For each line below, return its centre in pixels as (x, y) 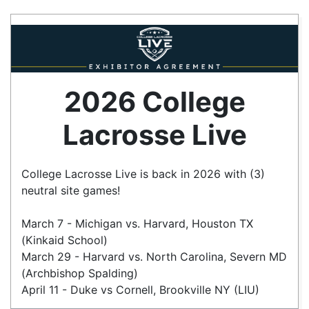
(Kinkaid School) (64, 240)
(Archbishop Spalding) (80, 273)
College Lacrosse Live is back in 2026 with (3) (143, 174)
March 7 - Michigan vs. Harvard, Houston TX (137, 224)
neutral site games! (71, 191)
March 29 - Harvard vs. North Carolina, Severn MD (154, 257)
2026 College (154, 102)
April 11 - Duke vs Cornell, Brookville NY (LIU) (140, 290)
